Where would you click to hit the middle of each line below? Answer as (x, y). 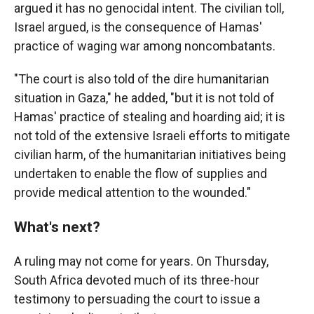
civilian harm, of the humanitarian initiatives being (150, 155)
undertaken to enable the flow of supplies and (141, 173)
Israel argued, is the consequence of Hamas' (138, 27)
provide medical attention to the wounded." (132, 192)
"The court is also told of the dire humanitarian (142, 79)
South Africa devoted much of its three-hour (137, 280)
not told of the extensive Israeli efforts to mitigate (152, 136)
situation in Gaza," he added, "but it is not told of (144, 98)
